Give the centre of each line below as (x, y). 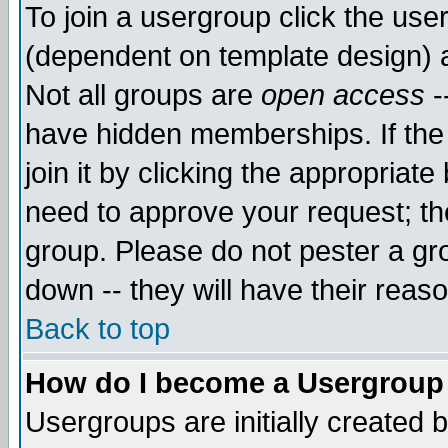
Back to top (97, 329)
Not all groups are (143, 95)
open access (343, 95)
